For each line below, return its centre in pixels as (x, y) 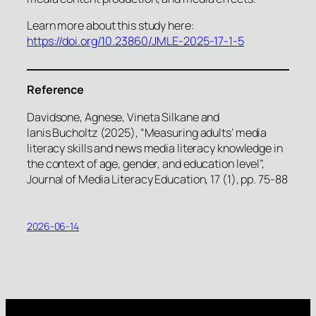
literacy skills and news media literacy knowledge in (155, 148)
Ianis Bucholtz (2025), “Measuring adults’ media (147, 132)
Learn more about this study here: (111, 25)
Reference (56, 90)
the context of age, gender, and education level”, (146, 163)
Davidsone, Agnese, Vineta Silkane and (123, 117)
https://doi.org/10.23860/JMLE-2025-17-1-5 (135, 41)
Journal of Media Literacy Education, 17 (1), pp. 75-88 (157, 179)
